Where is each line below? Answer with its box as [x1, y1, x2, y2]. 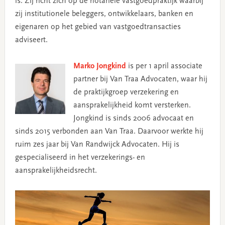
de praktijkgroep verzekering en [73, 88, 179, 97]
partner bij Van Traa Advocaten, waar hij [73, 75, 207, 84]
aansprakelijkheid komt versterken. [73, 101, 191, 110]
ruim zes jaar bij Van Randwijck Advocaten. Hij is [15, 141, 179, 149]
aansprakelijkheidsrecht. [15, 167, 97, 175]
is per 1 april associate [126, 62, 202, 71]
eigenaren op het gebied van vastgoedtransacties [15, 23, 181, 32]
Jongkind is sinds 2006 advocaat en [73, 115, 194, 123]
